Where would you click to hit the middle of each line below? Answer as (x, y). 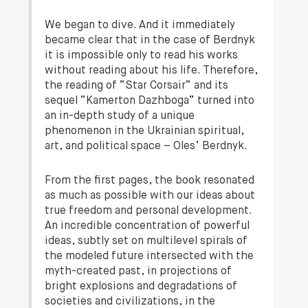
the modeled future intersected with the (150, 256)
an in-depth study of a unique (120, 116)
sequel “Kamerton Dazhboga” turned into (150, 101)
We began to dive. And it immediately (140, 25)
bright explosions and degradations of (141, 286)
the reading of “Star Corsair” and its (137, 86)
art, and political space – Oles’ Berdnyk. (146, 146)
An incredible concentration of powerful (147, 226)
